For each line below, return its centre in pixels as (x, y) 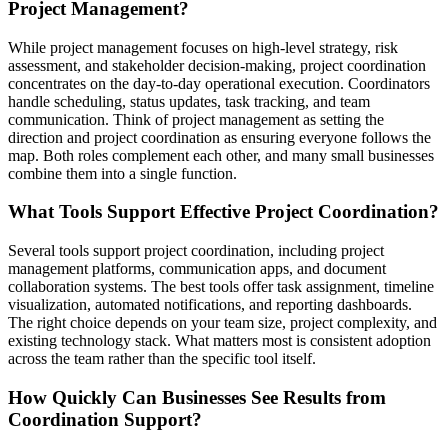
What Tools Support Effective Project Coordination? (223, 212)
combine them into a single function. (122, 173)
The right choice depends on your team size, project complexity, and (222, 322)
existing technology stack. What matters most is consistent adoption (219, 340)
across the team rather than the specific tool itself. (162, 358)
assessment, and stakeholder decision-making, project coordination (217, 65)
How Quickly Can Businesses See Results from (197, 397)
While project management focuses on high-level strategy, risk (203, 47)
